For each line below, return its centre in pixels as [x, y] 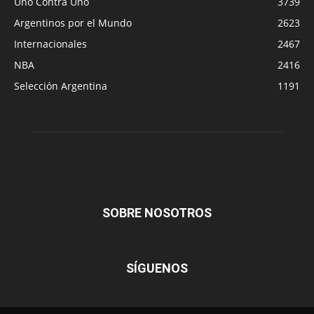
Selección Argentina [61, 86]
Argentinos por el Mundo [73, 22]
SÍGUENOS [157, 268]
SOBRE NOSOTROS [157, 212]
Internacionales [50, 43]
